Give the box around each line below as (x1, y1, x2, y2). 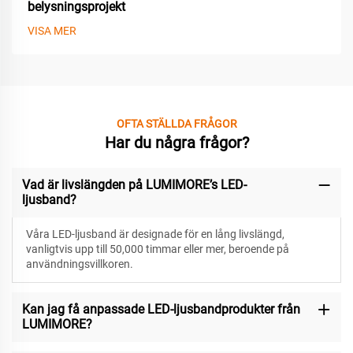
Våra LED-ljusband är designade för (25, 228, 201, 241)
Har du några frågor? (104, 132, 249, 152)
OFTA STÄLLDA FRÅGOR (116, 117, 237, 130)
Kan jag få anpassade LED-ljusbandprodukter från (21, 302, 300, 318)
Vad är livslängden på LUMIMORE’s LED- (21, 177, 247, 193)
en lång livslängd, (200, 228, 284, 241)
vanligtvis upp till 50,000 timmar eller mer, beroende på (25, 243, 289, 256)
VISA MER (28, 24, 76, 37)
